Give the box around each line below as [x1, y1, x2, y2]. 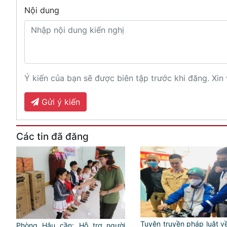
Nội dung [24, 5, 59, 15]
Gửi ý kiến [39, 96, 80, 107]
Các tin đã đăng [16, 130, 89, 142]
